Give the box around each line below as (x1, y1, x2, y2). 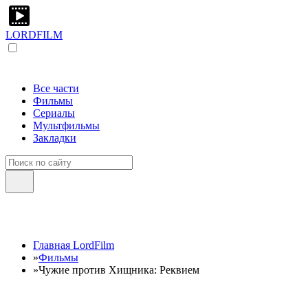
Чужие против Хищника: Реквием (38, 264, 199, 276)
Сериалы (33, 107, 75, 119)
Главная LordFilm (33, 239, 114, 251)
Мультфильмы (33, 120, 100, 131)
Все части (33, 82, 79, 94)
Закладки (33, 132, 76, 144)
